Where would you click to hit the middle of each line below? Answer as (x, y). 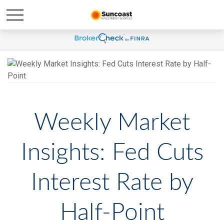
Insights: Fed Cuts (112, 152)
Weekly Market (112, 122)
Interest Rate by (112, 182)
